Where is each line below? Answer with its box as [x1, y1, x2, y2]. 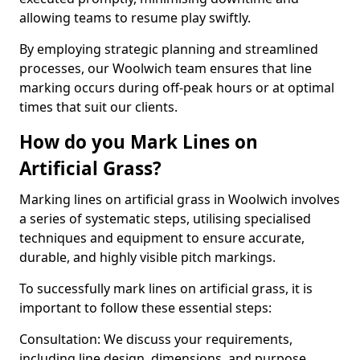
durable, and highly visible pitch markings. [19, 248, 276, 266]
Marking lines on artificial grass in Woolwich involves [19, 190, 340, 208]
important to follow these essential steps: [19, 299, 272, 317]
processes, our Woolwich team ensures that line [19, 59, 312, 77]
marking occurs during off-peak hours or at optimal [19, 79, 334, 96]
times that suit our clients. [19, 98, 178, 116]
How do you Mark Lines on [19, 129, 258, 154]
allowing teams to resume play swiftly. [19, 9, 251, 27]
